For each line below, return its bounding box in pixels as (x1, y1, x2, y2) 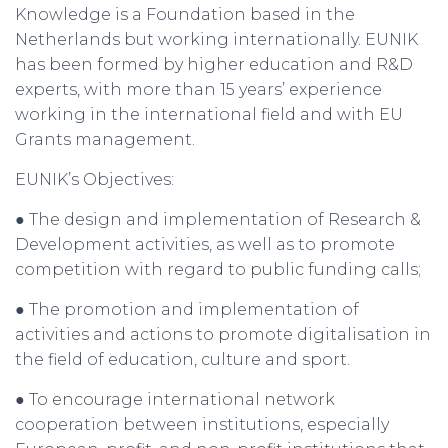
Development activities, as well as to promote (15, 234, 395, 254)
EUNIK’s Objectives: (15, 169, 174, 189)
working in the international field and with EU (15, 104, 403, 124)
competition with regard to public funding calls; (15, 259, 421, 279)
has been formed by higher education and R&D (15, 54, 413, 74)
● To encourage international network (15, 389, 335, 409)
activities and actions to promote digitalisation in (15, 324, 431, 344)
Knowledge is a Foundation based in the (15, 4, 355, 24)
